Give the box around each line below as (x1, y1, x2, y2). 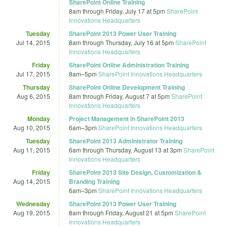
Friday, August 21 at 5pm (105, 208, 173, 217)
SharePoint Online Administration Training (69, 60, 189, 69)
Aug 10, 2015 (13, 123, 50, 132)
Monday (27, 113, 50, 123)
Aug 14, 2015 (13, 176, 50, 185)
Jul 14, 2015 (16, 37, 50, 47)
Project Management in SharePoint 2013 (69, 113, 184, 123)
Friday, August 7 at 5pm (105, 91, 170, 100)
